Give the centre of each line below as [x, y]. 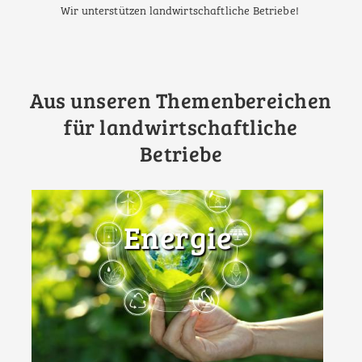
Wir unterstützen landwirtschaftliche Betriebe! [181, 11]
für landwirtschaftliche [181, 126]
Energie [177, 238]
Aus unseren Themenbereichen [181, 100]
